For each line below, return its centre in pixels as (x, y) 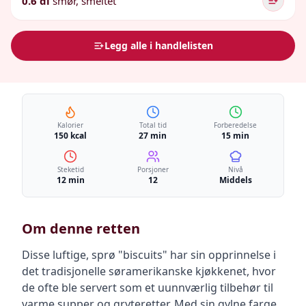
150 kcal (71, 136)
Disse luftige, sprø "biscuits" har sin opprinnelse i (149, 255)
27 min (153, 136)
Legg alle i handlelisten (158, 45)
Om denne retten (81, 228)
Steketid (70, 169)
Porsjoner (153, 169)
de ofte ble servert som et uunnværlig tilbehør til (148, 288)
